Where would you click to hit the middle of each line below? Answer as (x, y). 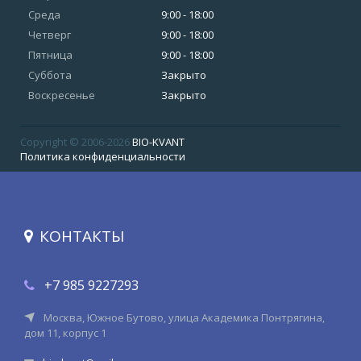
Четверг (50, 34)
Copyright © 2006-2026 (76, 141)
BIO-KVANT (158, 141)
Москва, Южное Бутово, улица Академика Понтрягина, (183, 317)
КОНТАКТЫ (82, 236)
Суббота (50, 75)
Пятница (51, 54)
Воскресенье (62, 95)
